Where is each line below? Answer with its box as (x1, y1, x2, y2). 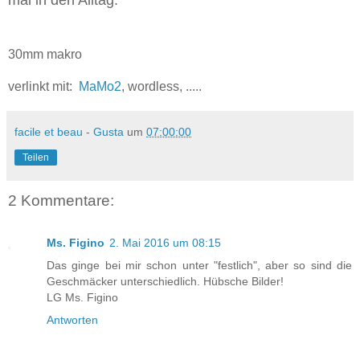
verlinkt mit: (8, 80, 79, 94)
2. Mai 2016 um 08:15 (109, 235, 221, 249)
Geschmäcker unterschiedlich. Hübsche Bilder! (47, 274, 284, 288)
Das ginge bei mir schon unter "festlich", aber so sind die (47, 258, 352, 272)
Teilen (22, 152, 49, 164)
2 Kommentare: (8, 192, 114, 210)
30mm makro (8, 47, 82, 62)
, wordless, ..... (121, 80, 202, 94)
